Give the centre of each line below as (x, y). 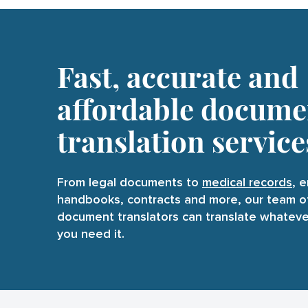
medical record (244, 183)
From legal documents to (128, 183)
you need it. (91, 235)
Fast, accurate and (178, 77)
